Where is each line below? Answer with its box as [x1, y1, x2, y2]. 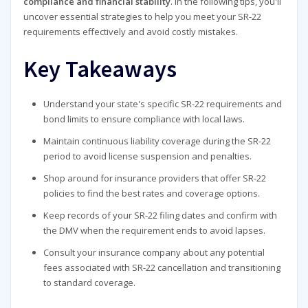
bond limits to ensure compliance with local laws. [43, 112, 245, 125]
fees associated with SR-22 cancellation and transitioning [43, 261, 281, 274]
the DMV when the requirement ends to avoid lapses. [43, 223, 266, 236]
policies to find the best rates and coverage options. [43, 186, 261, 199]
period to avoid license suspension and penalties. [43, 149, 252, 162]
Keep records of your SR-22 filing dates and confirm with [43, 208, 278, 221]
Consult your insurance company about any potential [43, 245, 265, 258]
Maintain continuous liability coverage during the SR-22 [43, 134, 272, 147]
